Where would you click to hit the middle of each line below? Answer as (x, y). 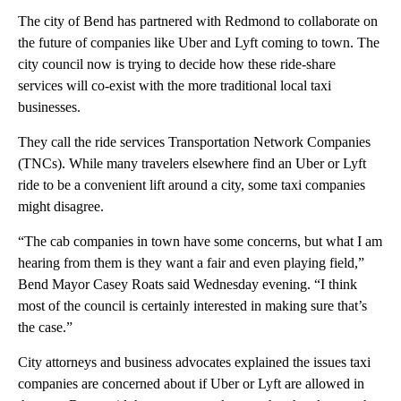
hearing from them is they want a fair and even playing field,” (191, 263)
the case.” (45, 328)
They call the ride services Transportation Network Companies (194, 142)
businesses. (49, 107)
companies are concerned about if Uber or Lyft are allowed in (191, 384)
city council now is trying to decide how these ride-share (177, 64)
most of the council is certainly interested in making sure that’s (192, 306)
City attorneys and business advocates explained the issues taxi (194, 363)
